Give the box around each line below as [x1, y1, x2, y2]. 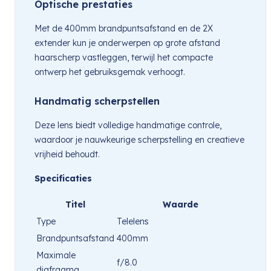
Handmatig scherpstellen [34, 94, 160, 107]
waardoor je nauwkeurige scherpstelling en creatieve [34, 134, 244, 145]
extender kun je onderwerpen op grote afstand [34, 37, 220, 48]
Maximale [36, 249, 76, 261]
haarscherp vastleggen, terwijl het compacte [34, 51, 213, 63]
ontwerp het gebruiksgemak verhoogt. [34, 66, 185, 77]
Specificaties [34, 172, 92, 184]
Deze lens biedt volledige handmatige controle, [34, 119, 221, 131]
